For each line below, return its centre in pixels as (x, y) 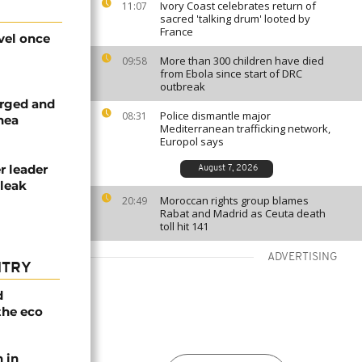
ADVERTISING (303, 257)
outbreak (183, 86)
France (177, 32)
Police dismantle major (215, 116)
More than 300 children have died (242, 61)
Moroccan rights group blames (234, 200)
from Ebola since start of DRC (231, 74)
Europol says (192, 141)
